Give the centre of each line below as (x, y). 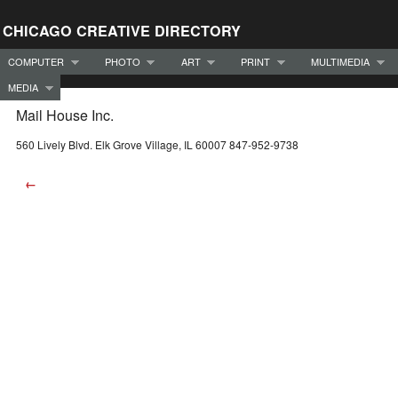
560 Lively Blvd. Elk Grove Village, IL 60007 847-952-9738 (157, 145)
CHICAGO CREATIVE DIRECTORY (122, 31)
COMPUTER (36, 61)
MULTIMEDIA (340, 61)
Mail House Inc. (65, 115)
